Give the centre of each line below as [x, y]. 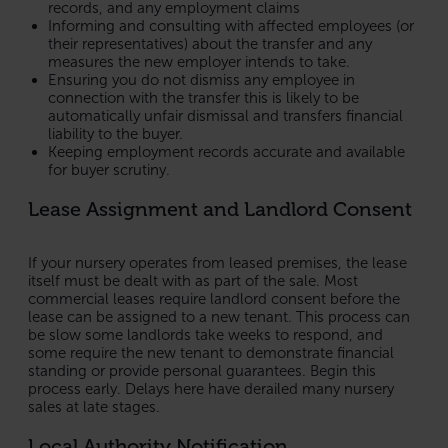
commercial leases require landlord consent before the [214, 298]
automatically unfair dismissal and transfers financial [225, 115]
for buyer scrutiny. [109, 169]
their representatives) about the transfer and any [210, 43]
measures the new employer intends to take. [199, 61]
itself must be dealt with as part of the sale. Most [193, 280]
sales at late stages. [94, 406]
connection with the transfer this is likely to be [203, 97]
